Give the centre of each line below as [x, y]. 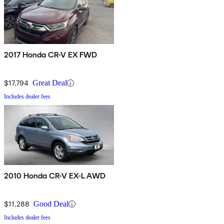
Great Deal [50, 83]
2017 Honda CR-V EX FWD [51, 55]
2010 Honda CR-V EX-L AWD [55, 176]
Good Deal [51, 204]
